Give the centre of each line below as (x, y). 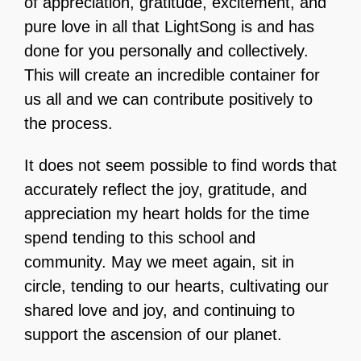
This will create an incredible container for (172, 75)
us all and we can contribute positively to (168, 100)
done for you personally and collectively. (166, 51)
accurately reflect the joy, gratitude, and (166, 190)
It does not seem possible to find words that (180, 166)
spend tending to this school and (140, 238)
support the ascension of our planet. (153, 335)
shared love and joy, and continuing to (160, 311)
